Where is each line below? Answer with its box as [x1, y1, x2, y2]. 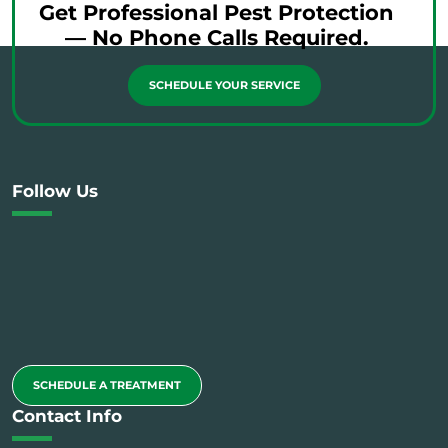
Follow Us [12, 181, 98, 201]
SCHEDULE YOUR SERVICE [148, 78, 300, 92]
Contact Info [12, 406, 122, 426]
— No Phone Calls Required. [64, 25, 369, 50]
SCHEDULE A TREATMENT [33, 378, 181, 392]
